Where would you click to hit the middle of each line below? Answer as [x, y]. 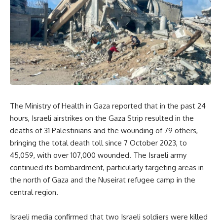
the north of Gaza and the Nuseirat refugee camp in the [103, 180]
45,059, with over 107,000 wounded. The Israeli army [98, 155]
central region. [34, 192]
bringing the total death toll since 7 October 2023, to [98, 143]
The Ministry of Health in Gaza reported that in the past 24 [108, 106]
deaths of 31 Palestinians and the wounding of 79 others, [104, 130]
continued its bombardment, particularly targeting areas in [107, 167]
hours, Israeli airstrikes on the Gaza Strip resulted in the [102, 118]
